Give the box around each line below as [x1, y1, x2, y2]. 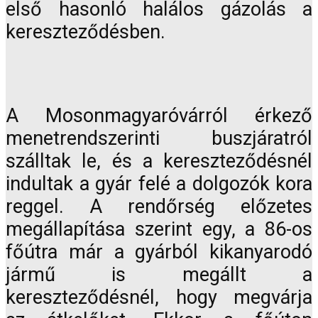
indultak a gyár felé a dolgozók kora [6, 172, 312, 196]
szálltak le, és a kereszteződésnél [6, 150, 312, 173]
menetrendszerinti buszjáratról [6, 127, 312, 150]
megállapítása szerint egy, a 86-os [6, 218, 312, 241]
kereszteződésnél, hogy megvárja [6, 286, 312, 309]
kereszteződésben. [6, 21, 165, 44]
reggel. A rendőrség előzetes [6, 195, 312, 219]
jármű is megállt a [6, 263, 312, 287]
